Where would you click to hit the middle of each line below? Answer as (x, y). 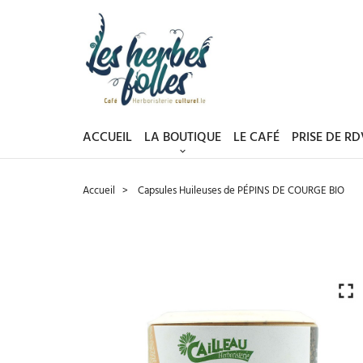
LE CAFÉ (256, 138)
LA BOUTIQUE (183, 138)
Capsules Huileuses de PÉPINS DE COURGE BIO (241, 190)
